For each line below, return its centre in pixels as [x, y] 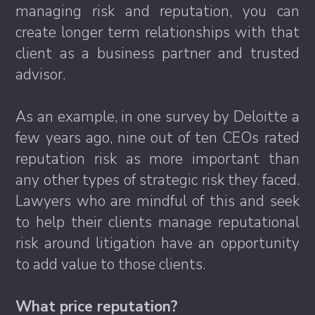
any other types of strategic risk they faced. [157, 180]
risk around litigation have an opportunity [157, 244]
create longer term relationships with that [157, 33]
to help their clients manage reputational [157, 223]
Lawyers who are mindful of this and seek [157, 201]
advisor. [41, 75]
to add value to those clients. [111, 265]
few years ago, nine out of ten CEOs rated [157, 138]
